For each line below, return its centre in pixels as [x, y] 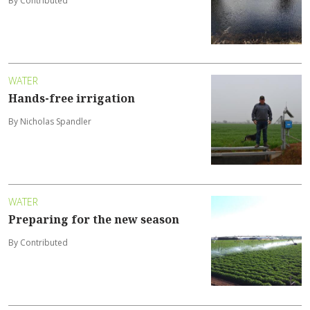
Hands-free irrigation [72, 99]
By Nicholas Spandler [50, 122]
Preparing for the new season [94, 220]
